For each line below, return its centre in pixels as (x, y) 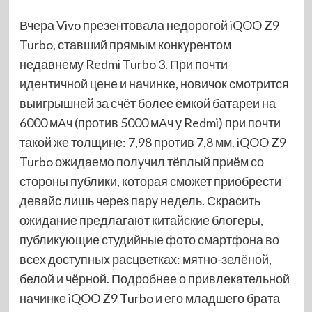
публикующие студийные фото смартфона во (149, 240)
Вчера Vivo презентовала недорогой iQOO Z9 (149, 25)
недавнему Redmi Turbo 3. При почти (123, 64)
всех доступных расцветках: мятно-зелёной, (145, 259)
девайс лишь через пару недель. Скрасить (140, 201)
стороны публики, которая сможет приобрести (150, 181)
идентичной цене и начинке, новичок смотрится (154, 84)
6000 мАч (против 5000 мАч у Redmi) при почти (150, 123)
